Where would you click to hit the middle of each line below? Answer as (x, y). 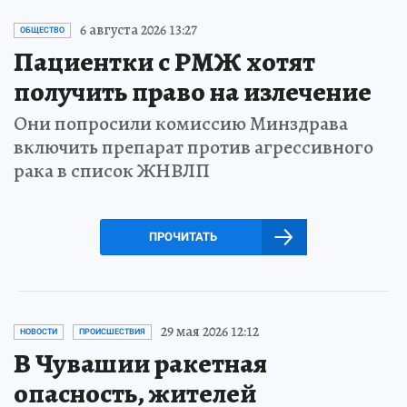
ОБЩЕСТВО (42, 30)
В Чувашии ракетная (140, 364)
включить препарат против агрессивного (194, 148)
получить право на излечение (193, 92)
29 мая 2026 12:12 (210, 332)
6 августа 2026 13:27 (139, 30)
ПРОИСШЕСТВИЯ (112, 332)
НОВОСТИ (39, 332)
